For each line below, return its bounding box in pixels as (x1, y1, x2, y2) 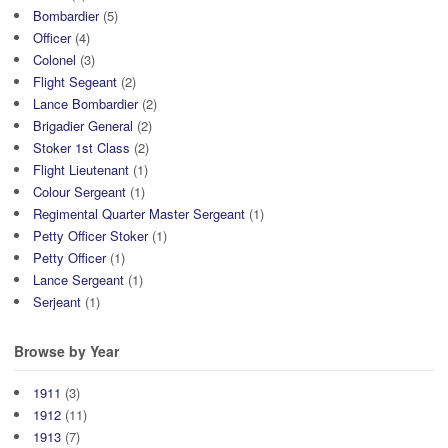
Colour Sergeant (33, 181, 126, 201)
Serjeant (33, 291, 81, 311)
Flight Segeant (33, 71, 117, 91)
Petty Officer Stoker (33, 225, 148, 245)
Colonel (33, 49, 76, 69)
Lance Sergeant (33, 269, 124, 289)
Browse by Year (14, 340, 119, 361)
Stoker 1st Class (33, 137, 130, 157)
